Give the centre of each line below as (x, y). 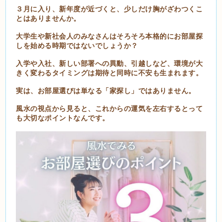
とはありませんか (45, 18)
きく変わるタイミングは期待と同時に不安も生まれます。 (110, 73)
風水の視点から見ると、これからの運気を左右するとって (110, 109)
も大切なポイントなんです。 (63, 118)
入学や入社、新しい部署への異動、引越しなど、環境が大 (110, 63)
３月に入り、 (38, 9)
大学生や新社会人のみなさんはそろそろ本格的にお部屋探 (110, 36)
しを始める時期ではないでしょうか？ (77, 46)
